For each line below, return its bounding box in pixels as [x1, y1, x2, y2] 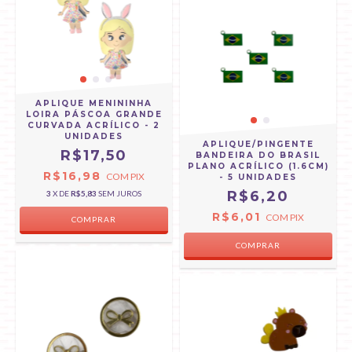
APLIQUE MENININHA [35, 98, 152, 108]
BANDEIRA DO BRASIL [196, 150, 321, 160]
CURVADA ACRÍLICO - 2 [27, 120, 160, 130]
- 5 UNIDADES [219, 172, 297, 182]
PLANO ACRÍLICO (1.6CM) [187, 161, 329, 171]
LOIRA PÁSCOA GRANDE [25, 109, 163, 119]
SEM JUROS [98, 189, 141, 198]
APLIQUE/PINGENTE [202, 139, 314, 149]
